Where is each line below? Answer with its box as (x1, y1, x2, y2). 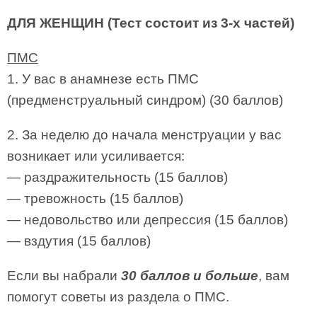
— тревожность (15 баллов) (7, 191, 183, 206)
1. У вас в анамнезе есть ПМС (7, 71, 199, 86)
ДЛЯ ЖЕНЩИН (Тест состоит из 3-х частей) (7, 16, 294, 30)
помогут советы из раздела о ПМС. (7, 289, 229, 304)
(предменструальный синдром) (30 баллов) (7, 93, 283, 108)
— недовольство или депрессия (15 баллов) (7, 212, 288, 227)
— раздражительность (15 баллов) (7, 170, 228, 185)
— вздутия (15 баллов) (7, 234, 151, 248)
